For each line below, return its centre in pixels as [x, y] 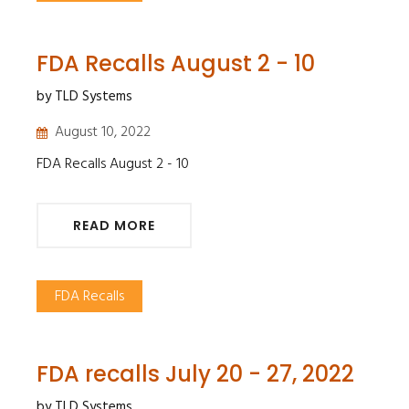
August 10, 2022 [103, 132]
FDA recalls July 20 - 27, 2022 [195, 373]
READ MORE [114, 225]
